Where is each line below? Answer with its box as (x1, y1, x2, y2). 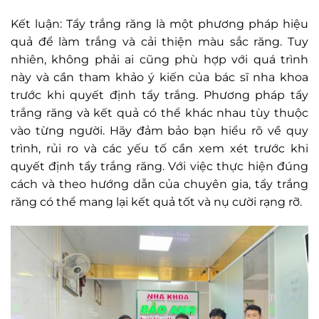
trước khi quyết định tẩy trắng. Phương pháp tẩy (11, 88, 308, 103)
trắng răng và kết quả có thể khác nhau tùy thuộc (11, 106, 308, 120)
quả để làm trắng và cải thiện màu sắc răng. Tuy (11, 35, 308, 49)
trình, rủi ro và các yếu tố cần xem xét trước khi (11, 142, 308, 156)
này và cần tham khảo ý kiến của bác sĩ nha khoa (11, 70, 308, 85)
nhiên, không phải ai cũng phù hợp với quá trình (11, 53, 308, 67)
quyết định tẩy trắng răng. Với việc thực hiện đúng (11, 159, 308, 174)
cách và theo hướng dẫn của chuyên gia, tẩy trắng (11, 177, 308, 192)
